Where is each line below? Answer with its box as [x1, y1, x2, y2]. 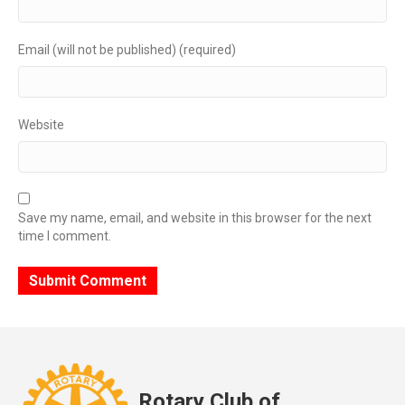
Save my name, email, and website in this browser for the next [18, 210, 372, 225]
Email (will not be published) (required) [18, 42, 236, 57]
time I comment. [18, 228, 111, 243]
